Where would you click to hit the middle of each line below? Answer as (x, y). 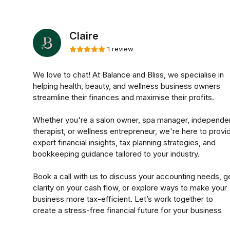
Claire (84, 36)
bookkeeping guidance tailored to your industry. (116, 154)
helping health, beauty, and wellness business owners (127, 86)
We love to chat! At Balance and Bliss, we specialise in (128, 75)
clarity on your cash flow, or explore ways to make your (130, 188)
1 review (120, 49)
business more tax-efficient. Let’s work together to (123, 199)
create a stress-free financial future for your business (127, 210)
